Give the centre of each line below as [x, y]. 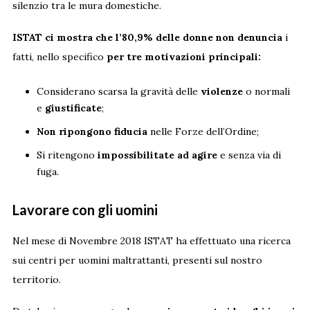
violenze [221, 91]
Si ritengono [65, 155]
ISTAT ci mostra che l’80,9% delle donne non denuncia [147, 37]
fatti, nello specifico [59, 56]
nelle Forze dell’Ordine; [203, 131]
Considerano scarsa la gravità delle [118, 91]
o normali [266, 91]
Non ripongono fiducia [92, 131]
